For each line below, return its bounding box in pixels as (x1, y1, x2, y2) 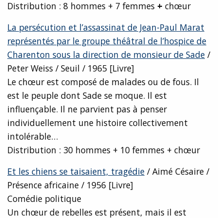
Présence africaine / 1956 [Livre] (7, 179, 133, 191)
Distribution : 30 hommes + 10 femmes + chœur (7, 144, 200, 156)
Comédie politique (7, 193, 81, 205)
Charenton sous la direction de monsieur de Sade (7, 49, 205, 61)
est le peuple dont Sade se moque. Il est (7, 90, 167, 102)
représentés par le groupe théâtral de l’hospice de (7, 35, 206, 47)
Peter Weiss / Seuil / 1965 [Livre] (7, 62, 134, 74)
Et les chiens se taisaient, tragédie (7, 165, 145, 178)
